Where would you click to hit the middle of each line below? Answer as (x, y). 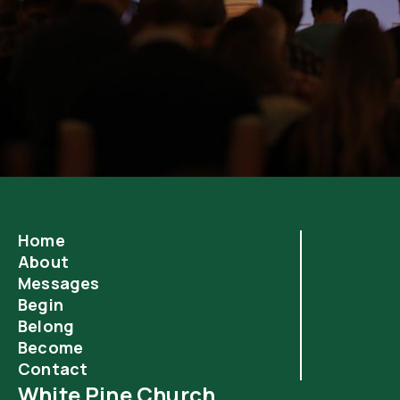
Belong (46, 326)
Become (51, 347)
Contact (53, 369)
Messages (59, 283)
